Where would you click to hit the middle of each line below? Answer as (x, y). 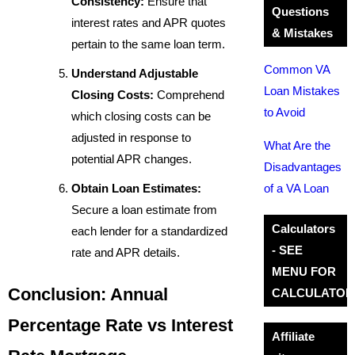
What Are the (297, 145)
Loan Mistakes (302, 91)
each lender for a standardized (149, 231)
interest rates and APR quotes (149, 23)
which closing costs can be (141, 116)
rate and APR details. (126, 252)
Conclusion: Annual (88, 294)
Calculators (303, 229)
